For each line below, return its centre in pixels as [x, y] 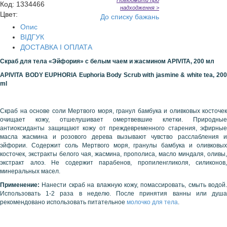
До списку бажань [130, 17]
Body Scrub [124, 75]
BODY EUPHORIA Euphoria [64, 75]
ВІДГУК [32, 37]
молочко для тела [152, 202]
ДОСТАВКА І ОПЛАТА [56, 47]
